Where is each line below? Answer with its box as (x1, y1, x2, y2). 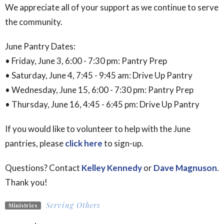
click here (65, 138, 102, 149)
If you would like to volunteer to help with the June (5, 123, 190, 134)
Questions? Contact (5, 162, 81, 173)
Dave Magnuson (153, 162, 217, 173)
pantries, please (5, 138, 65, 149)
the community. (5, 16, 62, 27)
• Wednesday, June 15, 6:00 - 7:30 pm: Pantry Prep (5, 84, 193, 95)
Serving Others (45, 200, 100, 210)
